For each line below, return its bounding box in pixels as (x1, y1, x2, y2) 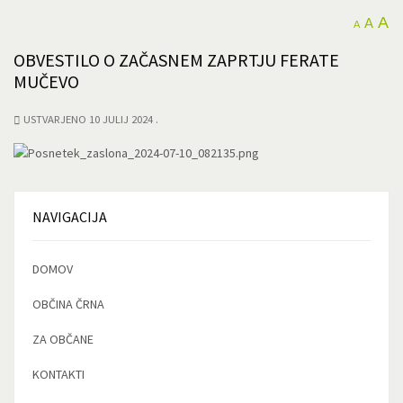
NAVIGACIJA (32, 208, 107, 227)
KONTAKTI (32, 366, 85, 383)
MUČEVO (13, 70, 79, 93)
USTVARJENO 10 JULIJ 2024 (23, 112, 156, 126)
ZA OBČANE (32, 331, 94, 348)
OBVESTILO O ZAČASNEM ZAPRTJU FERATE (13, 49, 339, 71)
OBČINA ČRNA (32, 296, 104, 313)
